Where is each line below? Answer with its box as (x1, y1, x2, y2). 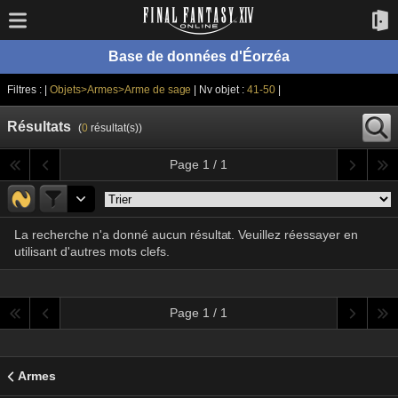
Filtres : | (7, 84, 50, 96)
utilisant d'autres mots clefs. (14, 244, 170, 259)
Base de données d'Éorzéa (108, 49, 290, 64)
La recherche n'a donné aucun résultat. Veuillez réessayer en (14, 227, 359, 242)
